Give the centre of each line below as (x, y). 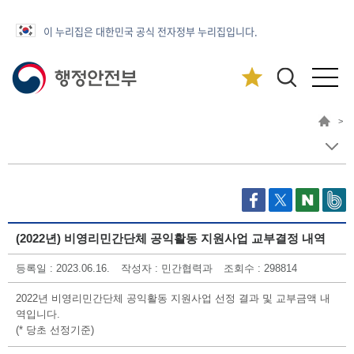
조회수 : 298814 (260, 268)
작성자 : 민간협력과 (167, 268)
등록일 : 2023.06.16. (63, 268)
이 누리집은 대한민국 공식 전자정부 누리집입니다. (151, 31)
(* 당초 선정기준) (55, 330)
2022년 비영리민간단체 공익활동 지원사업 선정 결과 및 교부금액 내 (173, 298)
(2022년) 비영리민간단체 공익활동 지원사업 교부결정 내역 (171, 238)
